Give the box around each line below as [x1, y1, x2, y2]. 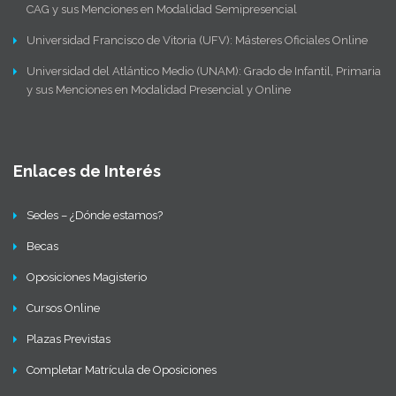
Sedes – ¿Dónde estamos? [27, 209, 163, 223]
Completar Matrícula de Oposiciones [27, 363, 217, 377]
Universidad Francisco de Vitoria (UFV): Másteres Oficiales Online [27, 34, 368, 48]
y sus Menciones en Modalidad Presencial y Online [27, 83, 291, 97]
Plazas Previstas [27, 332, 110, 346]
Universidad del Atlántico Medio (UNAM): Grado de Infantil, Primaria [27, 65, 381, 79]
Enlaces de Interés [13, 162, 161, 181]
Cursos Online [27, 301, 100, 316]
